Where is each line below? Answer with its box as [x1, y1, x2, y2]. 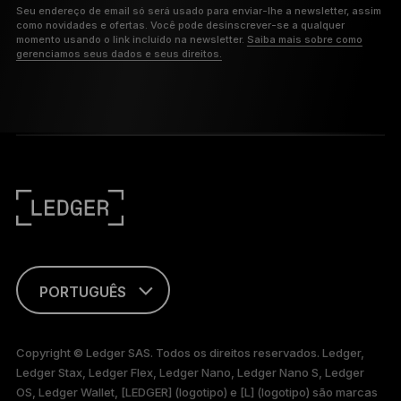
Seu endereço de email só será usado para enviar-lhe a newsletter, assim [15, 4, 381, 18]
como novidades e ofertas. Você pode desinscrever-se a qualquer [15, 19, 345, 32]
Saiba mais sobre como [246, 33, 363, 47]
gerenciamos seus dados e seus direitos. [15, 47, 222, 61]
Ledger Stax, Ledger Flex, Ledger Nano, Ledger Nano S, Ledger [15, 365, 364, 380]
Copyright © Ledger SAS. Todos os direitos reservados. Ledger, [15, 346, 364, 361]
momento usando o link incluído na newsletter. [15, 33, 247, 47]
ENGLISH [35, 324, 97, 343]
